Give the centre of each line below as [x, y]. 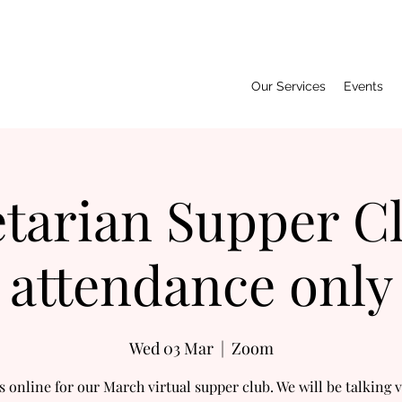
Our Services [288, 86]
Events [363, 86]
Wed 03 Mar [171, 348]
